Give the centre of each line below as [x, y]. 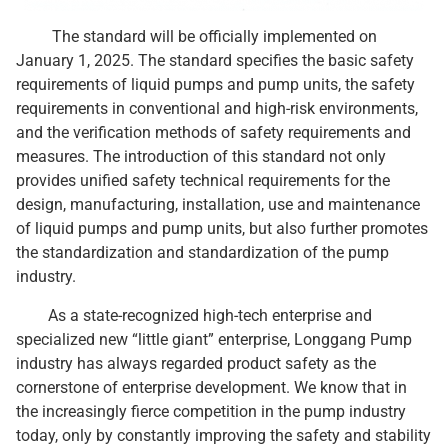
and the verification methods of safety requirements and [213, 133]
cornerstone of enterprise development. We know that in [211, 387]
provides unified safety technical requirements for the [203, 181]
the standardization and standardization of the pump [202, 253]
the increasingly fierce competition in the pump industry [211, 411]
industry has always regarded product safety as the [196, 363]
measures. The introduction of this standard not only [201, 157]
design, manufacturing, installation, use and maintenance [218, 205]
